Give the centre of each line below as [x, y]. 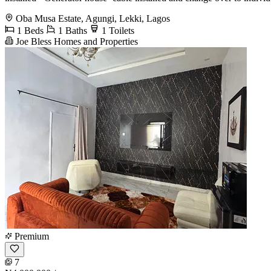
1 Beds [29, 30]
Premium [31, 236]
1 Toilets [117, 30]
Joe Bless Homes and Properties [76, 41]
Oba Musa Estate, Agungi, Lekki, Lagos [93, 18]
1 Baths [71, 30]
